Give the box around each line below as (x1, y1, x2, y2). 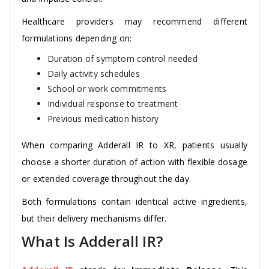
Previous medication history (47, 112, 159, 124)
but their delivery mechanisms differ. (22, 212, 167, 224)
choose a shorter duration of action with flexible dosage (22, 156, 247, 168)
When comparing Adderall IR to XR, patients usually (22, 139, 247, 151)
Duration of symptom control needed (47, 52, 198, 64)
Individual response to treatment (47, 97, 178, 109)
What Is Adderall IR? (22, 231, 163, 251)
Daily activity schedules (47, 67, 140, 79)
